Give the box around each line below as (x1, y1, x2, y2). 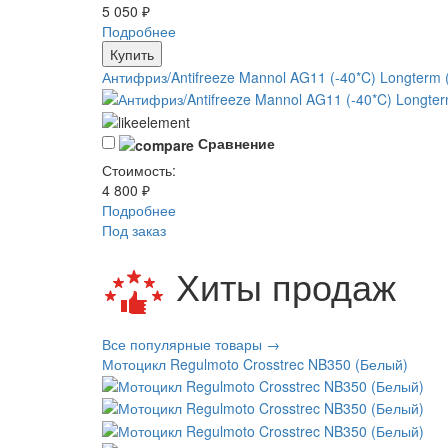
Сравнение (198, 132, 275, 153)
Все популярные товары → (102, 333, 280, 354)
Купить (110, 43, 154, 64)
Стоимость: (102, 159, 176, 180)
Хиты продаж (166, 260, 396, 312)
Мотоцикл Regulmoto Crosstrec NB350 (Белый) (102, 353, 408, 374)
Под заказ (102, 219, 166, 240)
